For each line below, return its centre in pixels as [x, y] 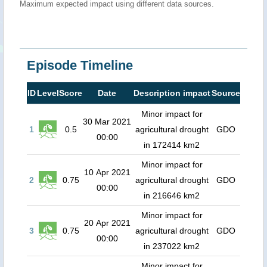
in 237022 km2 [172, 246]
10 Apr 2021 [107, 172]
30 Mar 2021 [107, 122]
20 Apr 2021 [107, 223]
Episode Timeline [80, 65]
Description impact [172, 93]
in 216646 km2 [172, 195]
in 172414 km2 [172, 145]
